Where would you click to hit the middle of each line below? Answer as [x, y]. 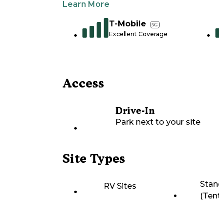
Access [83, 83]
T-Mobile [128, 24]
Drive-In [135, 111]
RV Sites [120, 186]
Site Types [94, 159]
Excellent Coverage [138, 34]
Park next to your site [158, 122]
